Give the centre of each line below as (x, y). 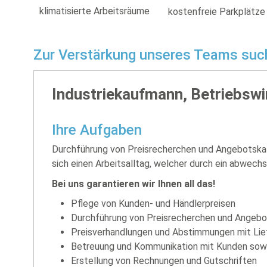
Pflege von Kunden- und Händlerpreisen (153, 204)
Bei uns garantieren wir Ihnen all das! (133, 184)
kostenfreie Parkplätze (217, 11)
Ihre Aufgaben (97, 130)
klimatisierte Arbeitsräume (95, 11)
